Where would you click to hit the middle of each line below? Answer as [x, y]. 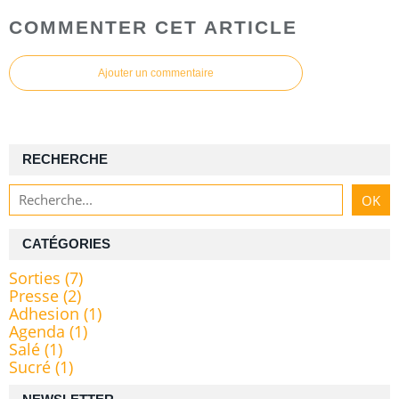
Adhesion [44, 314]
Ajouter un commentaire [156, 73]
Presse [34, 296]
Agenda [37, 332]
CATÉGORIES [66, 244]
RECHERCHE [65, 160]
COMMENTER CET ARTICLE [153, 28]
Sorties [35, 278]
